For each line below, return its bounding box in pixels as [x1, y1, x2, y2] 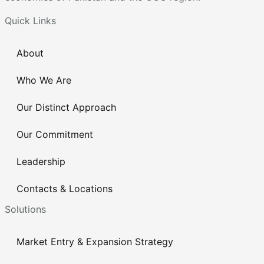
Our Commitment [16, 128, 93, 140]
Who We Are [16, 74, 71, 86]
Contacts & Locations [16, 182, 113, 194]
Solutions [5, 203, 46, 215]
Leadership [16, 155, 65, 167]
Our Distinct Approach [16, 101, 116, 113]
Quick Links [5, 14, 56, 27]
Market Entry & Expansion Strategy [16, 235, 173, 247]
